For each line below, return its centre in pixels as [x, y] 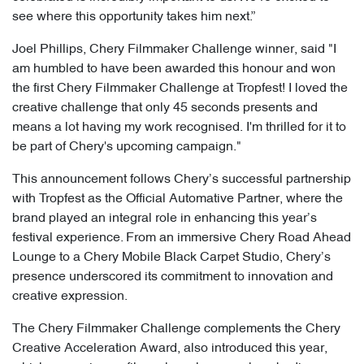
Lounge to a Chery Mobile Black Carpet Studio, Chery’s [171, 258]
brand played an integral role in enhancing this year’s [165, 219]
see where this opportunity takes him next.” [134, 17]
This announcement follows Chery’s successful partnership [182, 180]
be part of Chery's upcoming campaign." [127, 147]
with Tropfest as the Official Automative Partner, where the [178, 199]
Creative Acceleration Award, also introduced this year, [170, 349]
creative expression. [70, 297]
